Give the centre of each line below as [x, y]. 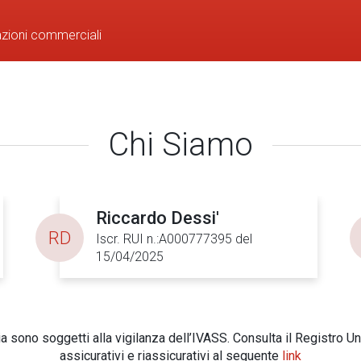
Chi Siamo [180, 145]
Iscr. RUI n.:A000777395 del [174, 239]
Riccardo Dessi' [158, 218]
